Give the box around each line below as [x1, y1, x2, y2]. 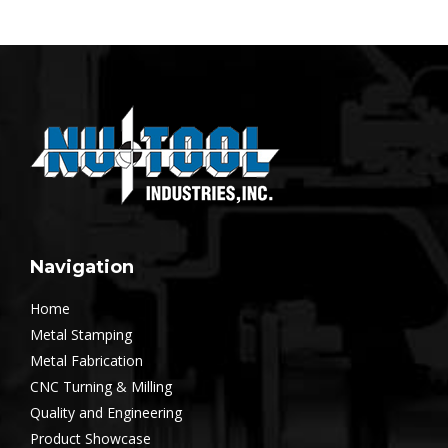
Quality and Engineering [30, 403, 182, 423]
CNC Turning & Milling [30, 377, 172, 397]
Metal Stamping [30, 325, 132, 345]
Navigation [30, 256, 134, 279]
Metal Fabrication [30, 351, 143, 371]
